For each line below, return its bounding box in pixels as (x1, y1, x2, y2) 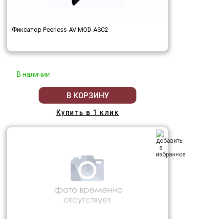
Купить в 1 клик (56, 109, 119, 117)
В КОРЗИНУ (66, 90, 109, 100)
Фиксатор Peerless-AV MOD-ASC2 (12, 26, 108, 34)
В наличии (17, 70, 50, 79)
